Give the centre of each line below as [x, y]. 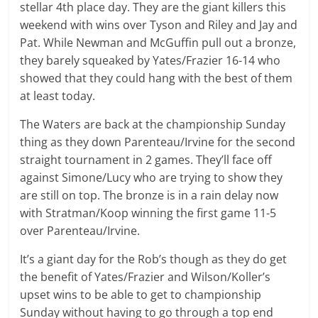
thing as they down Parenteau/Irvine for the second [158, 142]
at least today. [58, 95]
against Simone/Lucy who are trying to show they [152, 177]
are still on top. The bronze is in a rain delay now [149, 195]
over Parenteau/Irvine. [80, 230]
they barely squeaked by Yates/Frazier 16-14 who [150, 60]
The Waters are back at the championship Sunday [153, 124]
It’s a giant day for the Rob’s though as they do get [154, 259]
